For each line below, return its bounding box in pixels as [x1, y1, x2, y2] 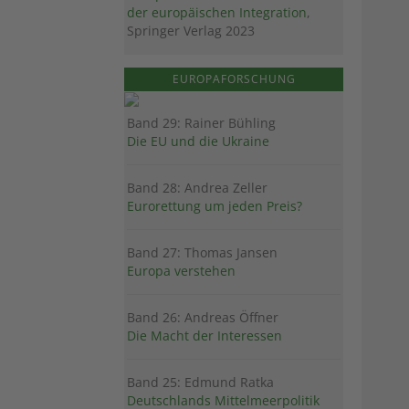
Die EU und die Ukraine [127, 132, 269, 151]
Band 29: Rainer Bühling [127, 114, 276, 132]
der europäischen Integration [127, 3, 307, 21]
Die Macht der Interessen [127, 327, 282, 345]
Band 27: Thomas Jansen [127, 244, 278, 262]
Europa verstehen [127, 262, 236, 280]
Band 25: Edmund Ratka [127, 373, 274, 392]
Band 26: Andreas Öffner [127, 309, 278, 327]
